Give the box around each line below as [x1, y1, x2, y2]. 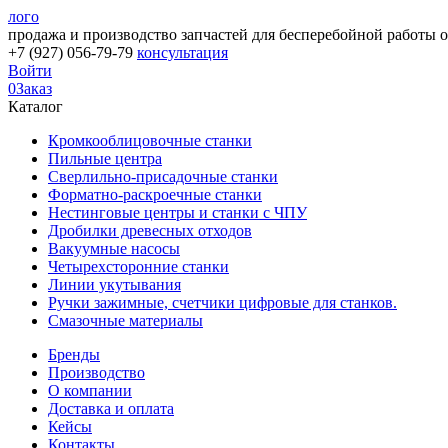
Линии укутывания [48, 276, 181, 293]
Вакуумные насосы [48, 240, 180, 257]
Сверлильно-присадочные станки [48, 168, 278, 185]
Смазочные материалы [48, 312, 203, 329]
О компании [48, 382, 132, 399]
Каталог [8, 98, 63, 115]
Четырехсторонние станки [48, 258, 229, 275]
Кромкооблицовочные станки [48, 132, 252, 149]
